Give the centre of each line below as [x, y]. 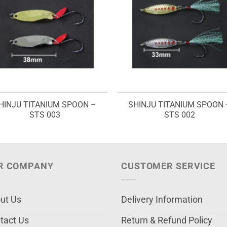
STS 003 [45, 115]
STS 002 [180, 115]
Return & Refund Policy [167, 220]
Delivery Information [162, 199]
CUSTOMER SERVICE [168, 166]
